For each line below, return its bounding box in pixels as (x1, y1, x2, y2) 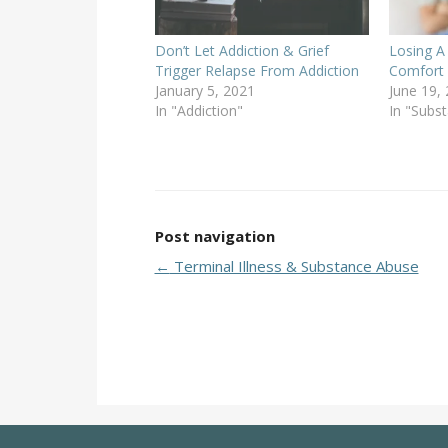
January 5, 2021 (154, 80, 255, 100)
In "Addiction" (154, 100, 243, 120)
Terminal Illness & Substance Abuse (169, 255, 419, 276)
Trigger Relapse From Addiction (154, 60, 359, 80)
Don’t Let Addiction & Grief (154, 40, 329, 60)
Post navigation (154, 225, 275, 246)
